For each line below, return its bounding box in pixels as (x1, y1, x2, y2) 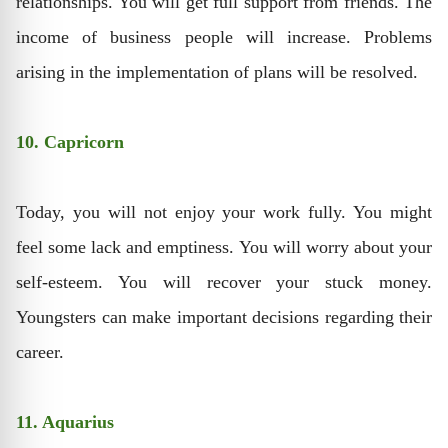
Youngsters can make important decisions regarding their (16, 306, 432, 327)
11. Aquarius (16, 411, 114, 432)
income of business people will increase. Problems (16, 26, 432, 47)
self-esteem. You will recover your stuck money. (16, 271, 432, 292)
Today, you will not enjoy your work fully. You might (16, 201, 432, 222)
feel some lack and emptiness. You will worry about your (16, 236, 432, 257)
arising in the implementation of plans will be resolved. (16, 61, 418, 82)
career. (16, 341, 64, 362)
